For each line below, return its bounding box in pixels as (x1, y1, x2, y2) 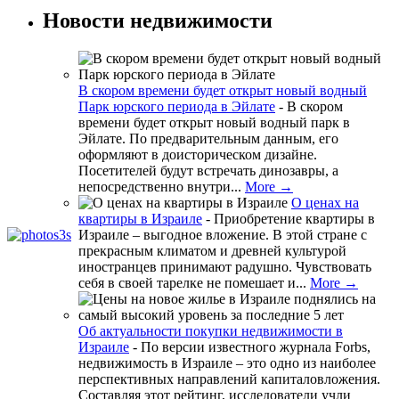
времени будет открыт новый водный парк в (78, 114, 350, 130)
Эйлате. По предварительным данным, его (78, 130, 338, 146)
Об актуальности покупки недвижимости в (78, 322, 343, 338)
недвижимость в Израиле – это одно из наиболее (78, 354, 376, 370)
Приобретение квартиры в (214, 210, 375, 226)
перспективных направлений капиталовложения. (78, 370, 380, 387)
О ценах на (291, 194, 359, 210)
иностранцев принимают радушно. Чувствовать (78, 258, 371, 274)
